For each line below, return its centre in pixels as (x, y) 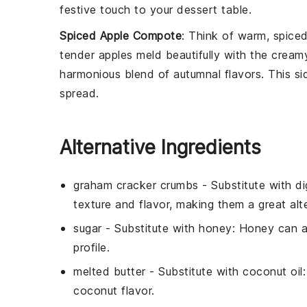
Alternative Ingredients (160, 147)
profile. (91, 247)
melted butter (110, 271)
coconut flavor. (114, 290)
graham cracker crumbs (136, 185)
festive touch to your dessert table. (156, 9)
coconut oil (273, 271)
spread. (79, 93)
